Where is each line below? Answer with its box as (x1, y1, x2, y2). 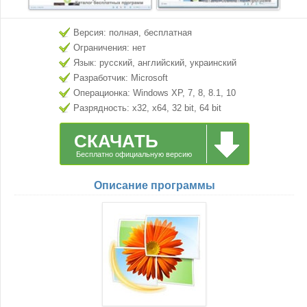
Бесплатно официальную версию (75, 150, 192, 158)
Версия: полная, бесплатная (73, 27, 192, 38)
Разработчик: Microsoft (73, 73, 168, 83)
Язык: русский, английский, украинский (73, 58, 236, 68)
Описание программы (93, 180, 215, 191)
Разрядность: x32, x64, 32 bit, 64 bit (73, 103, 221, 113)
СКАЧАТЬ (73, 131, 158, 151)
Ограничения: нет (73, 42, 146, 53)
